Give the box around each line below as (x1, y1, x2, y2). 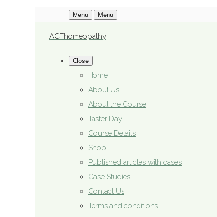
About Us (88, 85, 119, 94)
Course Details (88, 129, 136, 138)
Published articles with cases (88, 158, 182, 167)
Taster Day (88, 114, 122, 123)
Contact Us (88, 187, 124, 196)
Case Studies (88, 172, 130, 181)
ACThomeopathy (49, 32, 106, 41)
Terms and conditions (88, 201, 158, 210)
